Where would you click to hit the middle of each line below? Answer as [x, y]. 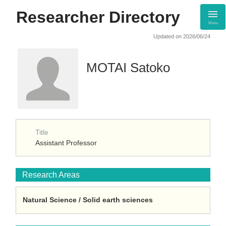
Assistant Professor [66, 143]
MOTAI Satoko [128, 68]
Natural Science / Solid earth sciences [88, 200]
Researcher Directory [98, 17]
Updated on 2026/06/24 [182, 36]
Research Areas [51, 175]
